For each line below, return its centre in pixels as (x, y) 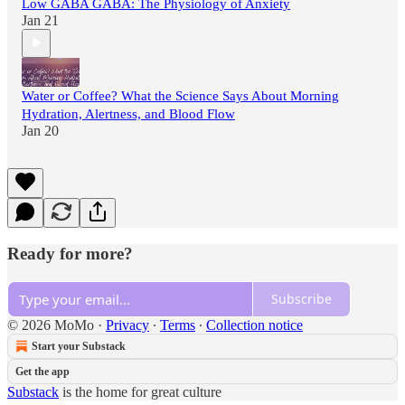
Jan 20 (40, 130)
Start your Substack (79, 346)
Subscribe (301, 299)
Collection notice (254, 325)
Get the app (42, 371)
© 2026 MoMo (51, 325)
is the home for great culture (140, 391)
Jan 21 (40, 20)
